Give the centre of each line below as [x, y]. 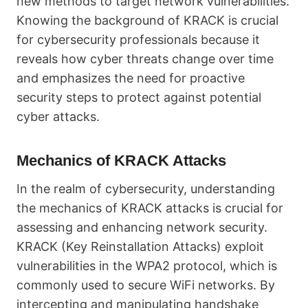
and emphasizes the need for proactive [131, 78]
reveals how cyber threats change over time [145, 59]
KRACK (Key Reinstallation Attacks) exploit [140, 246]
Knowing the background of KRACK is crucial [147, 20]
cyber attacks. [58, 117]
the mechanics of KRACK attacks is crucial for [150, 208]
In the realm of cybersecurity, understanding [146, 189]
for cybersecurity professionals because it [138, 40]
